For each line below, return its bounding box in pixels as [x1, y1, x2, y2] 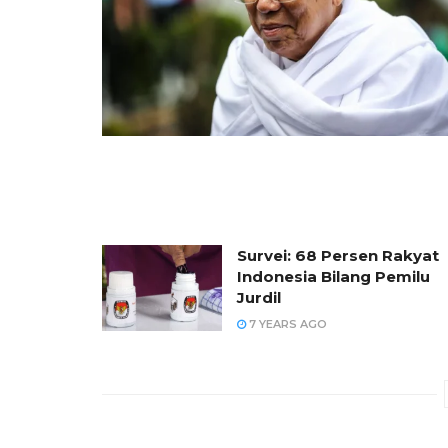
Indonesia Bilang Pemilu [237, 266, 430, 286]
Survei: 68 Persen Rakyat [237, 245, 439, 265]
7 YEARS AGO [246, 316, 327, 331]
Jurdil [237, 287, 281, 307]
